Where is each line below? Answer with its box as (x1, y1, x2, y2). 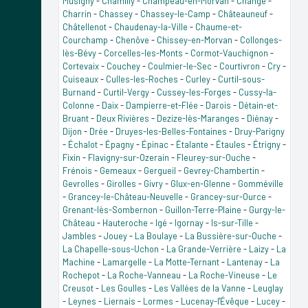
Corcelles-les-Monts (104, 47, 183, 58)
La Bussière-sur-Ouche (185, 230, 276, 241)
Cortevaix (63, 60, 99, 71)
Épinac (142, 138, 168, 150)
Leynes (68, 295, 96, 307)
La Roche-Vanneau (107, 269, 181, 280)
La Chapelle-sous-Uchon (63, 243, 159, 254)
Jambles (63, 230, 96, 241)
